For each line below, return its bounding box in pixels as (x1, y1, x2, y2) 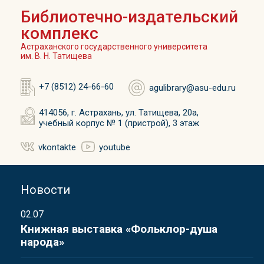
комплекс (21, 24, 98, 43)
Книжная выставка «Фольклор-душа (21, 223, 217, 236)
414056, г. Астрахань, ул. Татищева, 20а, (39, 107, 199, 118)
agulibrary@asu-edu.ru (149, 82, 236, 94)
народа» (21, 236, 64, 249)
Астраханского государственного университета (21, 42, 207, 51)
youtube (99, 141, 130, 153)
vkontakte (38, 141, 76, 153)
